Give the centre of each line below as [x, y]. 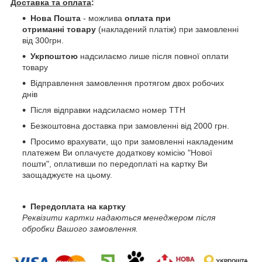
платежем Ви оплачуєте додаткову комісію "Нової [117, 153]
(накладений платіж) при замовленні [167, 30]
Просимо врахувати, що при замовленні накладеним [132, 142]
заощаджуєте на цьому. [67, 175]
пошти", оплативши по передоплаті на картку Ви [115, 164]
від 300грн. [43, 41]
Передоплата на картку [78, 207]
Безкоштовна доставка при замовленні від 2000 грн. [130, 126]
